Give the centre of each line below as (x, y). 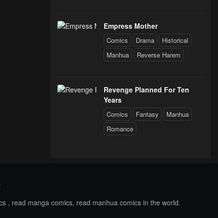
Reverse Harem (159, 55)
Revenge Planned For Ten (146, 90)
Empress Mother (131, 26)
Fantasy (147, 114)
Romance (120, 129)
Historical (175, 40)
